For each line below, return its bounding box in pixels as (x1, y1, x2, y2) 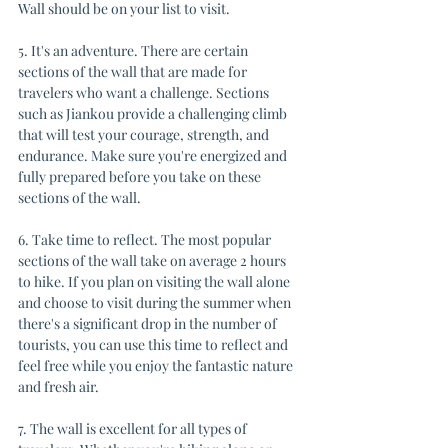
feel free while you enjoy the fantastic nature (18, 356, 296, 375)
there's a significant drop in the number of (18, 314, 280, 333)
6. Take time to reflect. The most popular (18, 230, 274, 249)
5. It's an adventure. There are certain (18, 41, 251, 60)
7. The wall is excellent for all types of (18, 419, 250, 438)
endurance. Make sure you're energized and (18, 146, 290, 165)
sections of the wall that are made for (18, 62, 250, 81)
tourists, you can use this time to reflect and (18, 335, 291, 354)
